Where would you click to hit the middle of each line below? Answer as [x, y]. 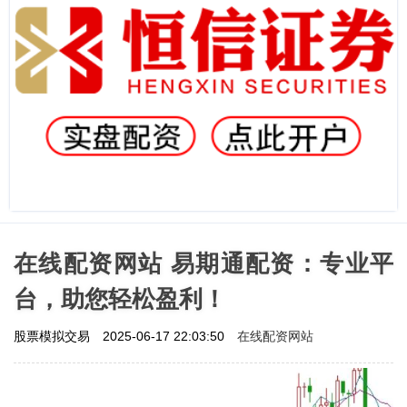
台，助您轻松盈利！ [120, 298]
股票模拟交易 [54, 336]
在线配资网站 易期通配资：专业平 [203, 263]
